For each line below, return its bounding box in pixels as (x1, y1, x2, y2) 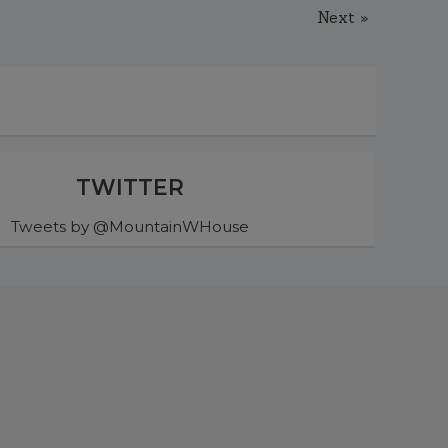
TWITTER (76, 174, 185, 201)
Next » (316, 7, 368, 27)
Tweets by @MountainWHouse (11, 217, 250, 237)
